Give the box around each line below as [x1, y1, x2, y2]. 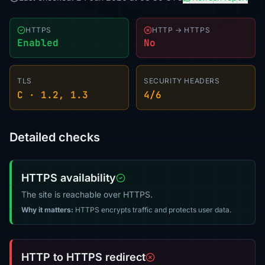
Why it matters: [21, 205, 73, 214]
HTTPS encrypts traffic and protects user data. [73, 205, 231, 214]
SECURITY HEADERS [144, 76, 220, 85]
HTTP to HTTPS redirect [21, 251, 146, 263]
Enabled [17, 37, 59, 49]
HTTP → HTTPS [152, 25, 211, 34]
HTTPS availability [21, 172, 116, 184]
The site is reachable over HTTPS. [21, 189, 153, 199]
